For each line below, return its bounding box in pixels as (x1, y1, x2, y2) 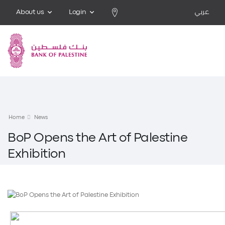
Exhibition (8, 149, 65, 160)
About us (16, 10, 44, 15)
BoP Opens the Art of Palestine (8, 133, 187, 144)
